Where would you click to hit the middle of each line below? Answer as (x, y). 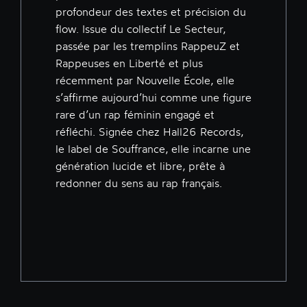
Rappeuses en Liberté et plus (129, 63)
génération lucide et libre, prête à (140, 166)
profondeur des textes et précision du (151, 12)
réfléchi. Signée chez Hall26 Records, (149, 132)
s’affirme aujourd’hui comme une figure (153, 98)
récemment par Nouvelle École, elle (145, 81)
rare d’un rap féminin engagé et (135, 115)
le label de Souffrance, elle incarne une (153, 149)
